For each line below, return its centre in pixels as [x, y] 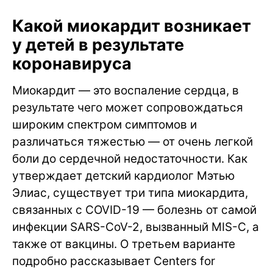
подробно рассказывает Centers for [114, 261]
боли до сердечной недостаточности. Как [130, 158]
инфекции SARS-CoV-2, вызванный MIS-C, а [136, 227]
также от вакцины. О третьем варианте [124, 244]
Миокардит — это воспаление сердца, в [126, 90]
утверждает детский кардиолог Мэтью [123, 175]
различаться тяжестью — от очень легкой [133, 141]
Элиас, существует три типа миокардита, [130, 193]
